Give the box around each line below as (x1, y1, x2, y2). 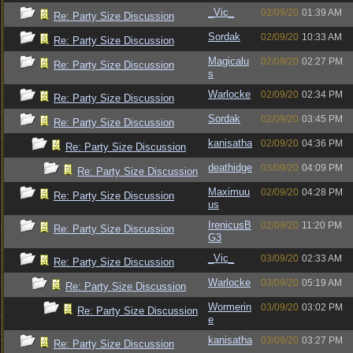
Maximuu (208, 186, 250, 198)
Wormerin (208, 301, 251, 313)
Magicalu (208, 55, 249, 67)
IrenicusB (208, 219, 251, 231)
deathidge (208, 162, 252, 173)
